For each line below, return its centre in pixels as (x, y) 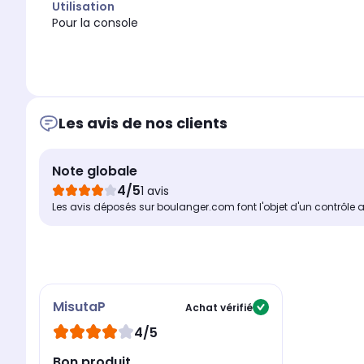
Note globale (95, 171)
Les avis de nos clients (143, 123)
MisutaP (79, 307)
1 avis (155, 191)
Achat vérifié (219, 307)
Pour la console (95, 23)
